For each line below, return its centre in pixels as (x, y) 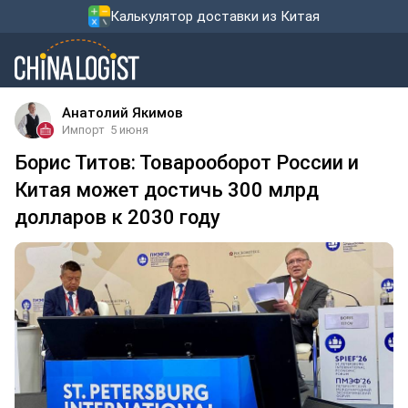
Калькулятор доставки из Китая (215, 16)
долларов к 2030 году (117, 217)
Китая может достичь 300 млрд (167, 190)
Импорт (83, 130)
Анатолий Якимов (122, 113)
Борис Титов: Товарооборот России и (187, 163)
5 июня (129, 130)
